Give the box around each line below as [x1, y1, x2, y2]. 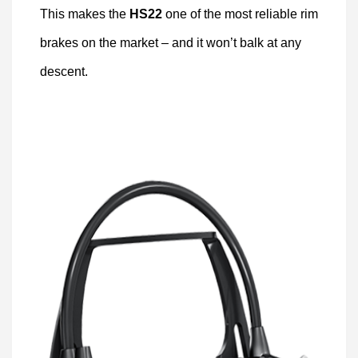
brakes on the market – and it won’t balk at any [40, 36, 301, 50]
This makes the [40, 7, 129, 21]
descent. [40, 65, 88, 78]
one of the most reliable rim [162, 7, 318, 21]
